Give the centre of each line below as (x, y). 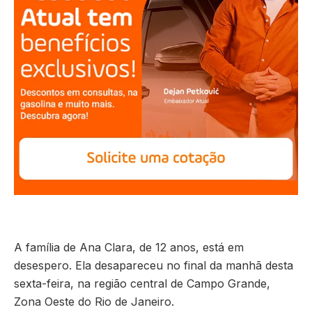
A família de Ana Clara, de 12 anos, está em (129, 247)
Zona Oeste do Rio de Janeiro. (94, 301)
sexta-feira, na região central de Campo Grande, (142, 283)
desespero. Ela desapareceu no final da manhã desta (154, 265)
